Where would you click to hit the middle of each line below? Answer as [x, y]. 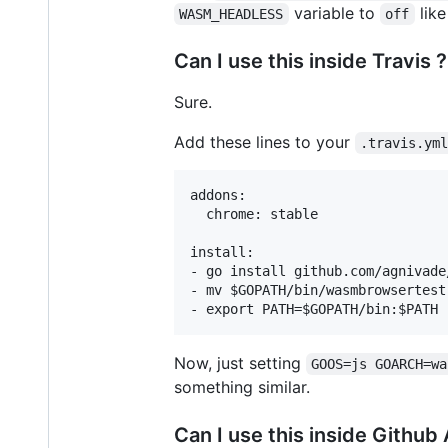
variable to [334, 12]
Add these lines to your [264, 141]
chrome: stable [254, 213]
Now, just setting [240, 362]
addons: [218, 194]
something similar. [242, 386]
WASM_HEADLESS [231, 13]
